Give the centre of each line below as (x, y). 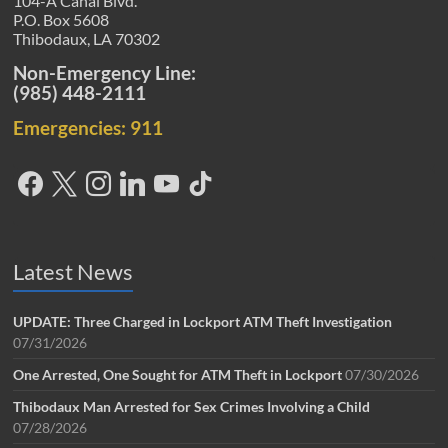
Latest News (73, 271)
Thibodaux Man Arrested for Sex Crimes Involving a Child (192, 406)
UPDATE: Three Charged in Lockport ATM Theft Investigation (203, 321)
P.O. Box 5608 (61, 19)
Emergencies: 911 (88, 127)
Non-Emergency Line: (105, 72)
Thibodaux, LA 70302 (87, 38)
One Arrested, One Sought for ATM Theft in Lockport (178, 374)
